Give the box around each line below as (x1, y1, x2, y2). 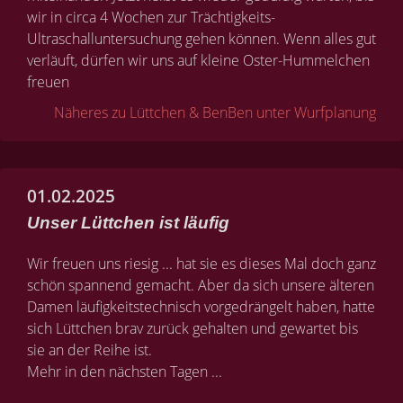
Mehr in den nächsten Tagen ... (27, 362, 222, 381)
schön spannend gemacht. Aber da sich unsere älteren (27, 275, 374, 295)
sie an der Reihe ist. (27, 340, 152, 360)
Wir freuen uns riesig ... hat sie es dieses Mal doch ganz (27, 254, 376, 273)
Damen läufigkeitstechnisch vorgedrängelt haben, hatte (27, 297, 375, 317)
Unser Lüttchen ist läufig (27, 213, 229, 232)
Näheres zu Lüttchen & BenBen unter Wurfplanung (54, 103, 376, 122)
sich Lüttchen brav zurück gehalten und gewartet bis (27, 318, 358, 338)
